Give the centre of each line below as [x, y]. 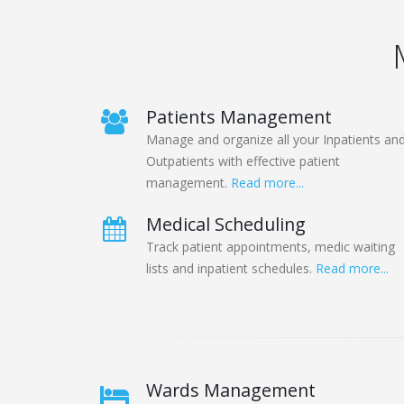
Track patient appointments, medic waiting [271, 247]
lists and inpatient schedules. [231, 269]
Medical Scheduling [226, 225]
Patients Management [239, 117]
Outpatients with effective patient [243, 161]
